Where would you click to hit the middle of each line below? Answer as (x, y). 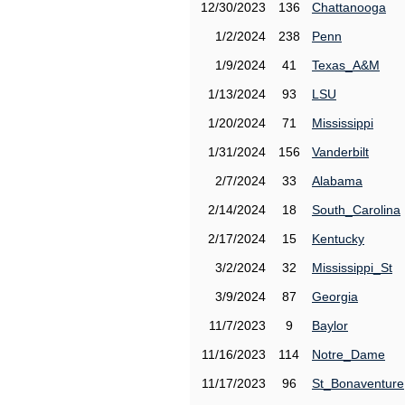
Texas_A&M (346, 65)
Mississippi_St (352, 268)
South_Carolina (356, 210)
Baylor (330, 325)
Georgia (335, 297)
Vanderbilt (340, 152)
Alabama (337, 181)
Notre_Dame (348, 354)
